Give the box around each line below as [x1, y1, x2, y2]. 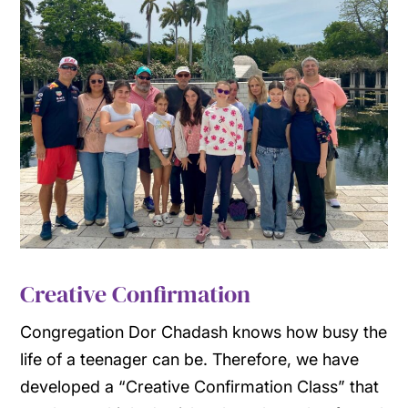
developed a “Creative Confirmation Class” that [20, 377, 380, 397]
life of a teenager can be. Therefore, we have [20, 350, 360, 370]
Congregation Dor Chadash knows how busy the [20, 322, 388, 342]
